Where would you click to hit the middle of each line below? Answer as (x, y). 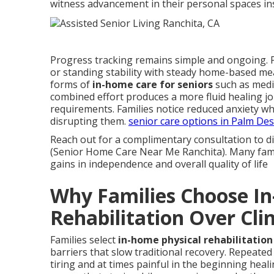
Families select (84, 239)
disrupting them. (89, 121)
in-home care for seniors (153, 84)
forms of (71, 84)
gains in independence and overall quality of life (159, 164)
